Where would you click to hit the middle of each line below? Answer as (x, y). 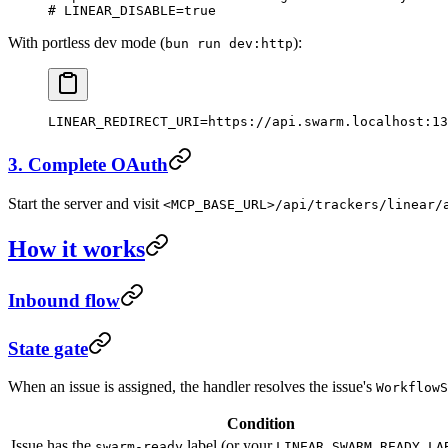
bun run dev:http (229, 43)
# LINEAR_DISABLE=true (132, 10)
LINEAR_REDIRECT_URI (124, 121)
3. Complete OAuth (88, 165)
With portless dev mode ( (86, 42)
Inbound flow (64, 300)
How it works (76, 248)
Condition (261, 424)
